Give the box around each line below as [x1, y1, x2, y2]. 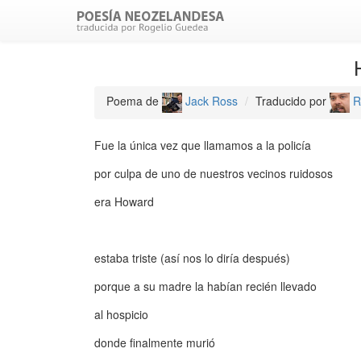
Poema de [106, 93, 162, 110]
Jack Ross [182, 93, 238, 110]
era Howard [94, 193, 154, 210]
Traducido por [255, 93, 330, 110]
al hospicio [94, 306, 148, 322]
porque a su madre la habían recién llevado [94, 278, 317, 294]
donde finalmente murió [94, 334, 215, 351]
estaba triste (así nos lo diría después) [94, 250, 290, 266]
